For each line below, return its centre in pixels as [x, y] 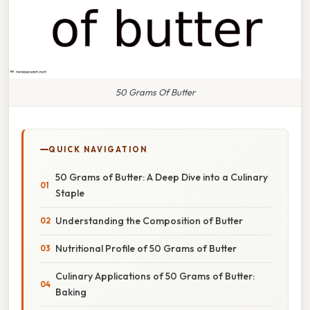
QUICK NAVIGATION [98, 149]
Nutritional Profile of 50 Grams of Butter [146, 248]
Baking [71, 292]
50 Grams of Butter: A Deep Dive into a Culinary [162, 177]
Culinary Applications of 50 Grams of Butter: [155, 276]
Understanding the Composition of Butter [149, 220]
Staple [70, 193]
